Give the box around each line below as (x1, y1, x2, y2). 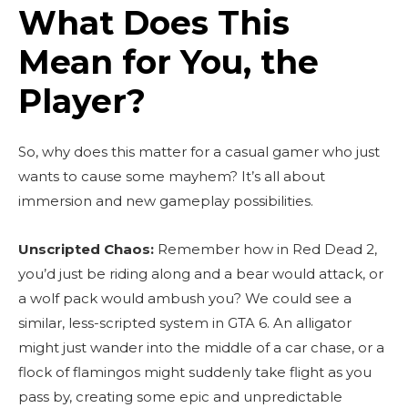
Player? (18, 80, 146, 121)
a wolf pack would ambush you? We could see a (18, 289, 352, 307)
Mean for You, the (18, 41, 319, 82)
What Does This (18, 2, 290, 43)
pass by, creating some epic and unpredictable (18, 387, 342, 405)
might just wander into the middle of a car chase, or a (18, 338, 384, 356)
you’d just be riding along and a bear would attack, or (18, 264, 383, 282)
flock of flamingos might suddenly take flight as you (18, 362, 372, 381)
